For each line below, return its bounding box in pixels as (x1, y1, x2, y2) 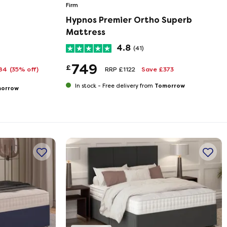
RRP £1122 (104, 66, 135, 73)
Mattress (65, 27, 105, 37)
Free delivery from (102, 83, 155, 89)
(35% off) (9, 66, 39, 73)
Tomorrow (154, 82, 185, 89)
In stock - (73, 83, 102, 89)
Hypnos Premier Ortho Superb (65, 15, 192, 25)
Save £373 (141, 66, 174, 73)
